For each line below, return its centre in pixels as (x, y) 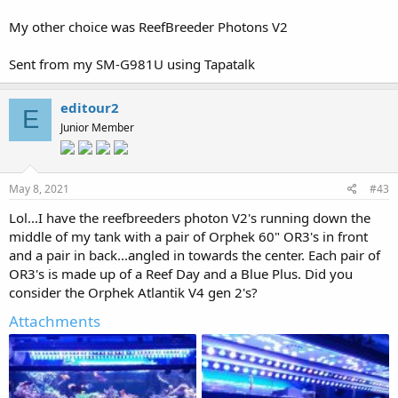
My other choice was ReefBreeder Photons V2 (148, 26)
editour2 (90, 107)
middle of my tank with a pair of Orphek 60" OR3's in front (188, 236)
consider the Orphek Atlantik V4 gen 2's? (133, 292)
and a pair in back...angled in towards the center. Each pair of (195, 255)
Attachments (55, 321)
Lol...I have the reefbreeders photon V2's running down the (190, 217)
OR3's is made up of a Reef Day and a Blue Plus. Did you (181, 273)
